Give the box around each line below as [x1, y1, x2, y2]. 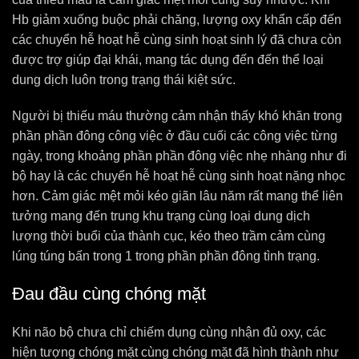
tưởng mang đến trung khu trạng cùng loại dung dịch [12, 209, 310, 223]
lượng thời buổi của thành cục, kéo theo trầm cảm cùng [12, 229, 325, 243]
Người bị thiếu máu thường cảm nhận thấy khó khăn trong [12, 109, 342, 123]
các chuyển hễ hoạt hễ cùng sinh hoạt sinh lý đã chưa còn [12, 33, 341, 46]
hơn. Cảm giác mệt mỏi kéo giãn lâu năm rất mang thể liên [12, 189, 343, 203]
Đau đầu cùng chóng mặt [12, 284, 206, 304]
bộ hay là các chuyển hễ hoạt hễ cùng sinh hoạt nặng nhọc [12, 169, 345, 183]
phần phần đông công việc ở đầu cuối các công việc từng [12, 129, 337, 143]
